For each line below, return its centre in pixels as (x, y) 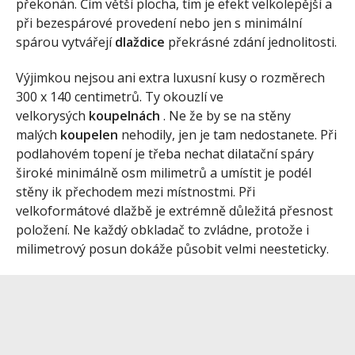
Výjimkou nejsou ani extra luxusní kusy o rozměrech (170, 78)
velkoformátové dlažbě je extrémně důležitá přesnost (174, 211)
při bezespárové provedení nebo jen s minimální (159, 23)
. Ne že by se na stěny (225, 116)
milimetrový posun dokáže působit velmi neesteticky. (172, 249)
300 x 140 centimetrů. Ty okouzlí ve (120, 97)
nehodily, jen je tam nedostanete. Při (229, 135)
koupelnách (124, 116)
